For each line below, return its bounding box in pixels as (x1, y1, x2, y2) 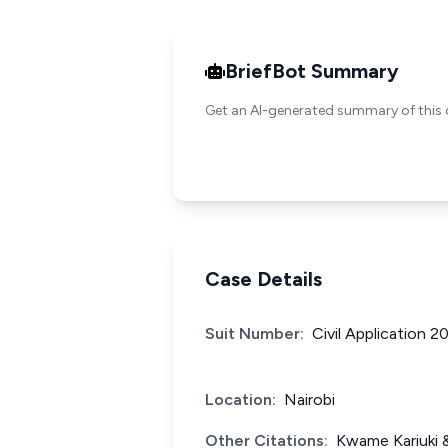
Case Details (205, 267, 322, 291)
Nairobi (284, 390, 335, 409)
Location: (205, 390, 276, 409)
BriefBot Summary (225, 59, 399, 83)
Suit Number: (205, 324, 304, 343)
